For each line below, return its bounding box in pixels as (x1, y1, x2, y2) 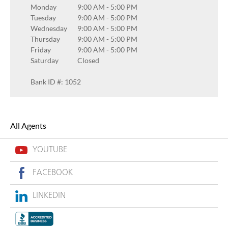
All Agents (10, 121, 46, 130)
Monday (31, 2, 56, 11)
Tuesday (31, 13, 56, 22)
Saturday (31, 55, 59, 65)
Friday (31, 45, 51, 54)
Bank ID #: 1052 (31, 77, 81, 86)
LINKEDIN (33, 192, 66, 200)
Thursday (31, 34, 60, 43)
